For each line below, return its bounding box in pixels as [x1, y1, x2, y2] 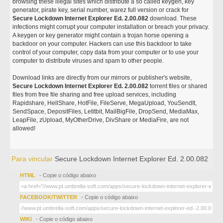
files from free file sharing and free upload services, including [12, 91, 177, 98]
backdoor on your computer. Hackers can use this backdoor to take [12, 40, 192, 47]
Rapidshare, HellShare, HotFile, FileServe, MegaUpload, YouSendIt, [12, 100, 197, 107]
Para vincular [11, 155, 55, 163]
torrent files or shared [148, 83, 208, 90]
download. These [148, 15, 197, 22]
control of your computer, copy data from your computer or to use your [12, 49, 199, 56]
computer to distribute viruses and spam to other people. [12, 57, 164, 64]
